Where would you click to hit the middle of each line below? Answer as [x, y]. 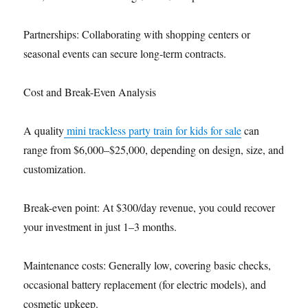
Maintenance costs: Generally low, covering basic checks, [147, 265]
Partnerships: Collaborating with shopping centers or [137, 34]
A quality [44, 131]
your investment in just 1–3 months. [100, 227]
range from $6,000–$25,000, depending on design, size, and [154, 150]
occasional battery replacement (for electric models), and [145, 285]
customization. [55, 169]
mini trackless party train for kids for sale [153, 131]
